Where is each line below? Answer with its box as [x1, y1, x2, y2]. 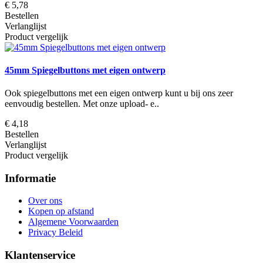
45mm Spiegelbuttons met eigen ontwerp [5, 65, 166, 75]
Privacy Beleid [28, 227, 83, 238]
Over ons [28, 195, 62, 206]
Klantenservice [5, 249, 75, 262]
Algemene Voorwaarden [28, 217, 119, 227]
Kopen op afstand [28, 206, 94, 217]
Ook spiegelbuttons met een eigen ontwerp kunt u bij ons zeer [5, 88, 233, 99]
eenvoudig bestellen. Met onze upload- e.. [5, 99, 159, 109]
